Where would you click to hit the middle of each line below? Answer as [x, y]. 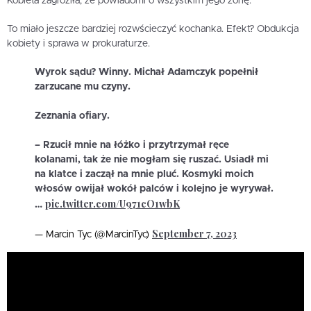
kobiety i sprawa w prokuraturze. [78, 43]
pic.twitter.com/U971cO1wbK [112, 203]
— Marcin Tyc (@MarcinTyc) [93, 234]
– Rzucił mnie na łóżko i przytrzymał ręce [132, 145]
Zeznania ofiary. [72, 116]
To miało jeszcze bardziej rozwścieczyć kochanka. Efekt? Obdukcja [153, 29]
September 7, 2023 [194, 233]
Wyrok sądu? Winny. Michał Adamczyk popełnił [146, 72]
